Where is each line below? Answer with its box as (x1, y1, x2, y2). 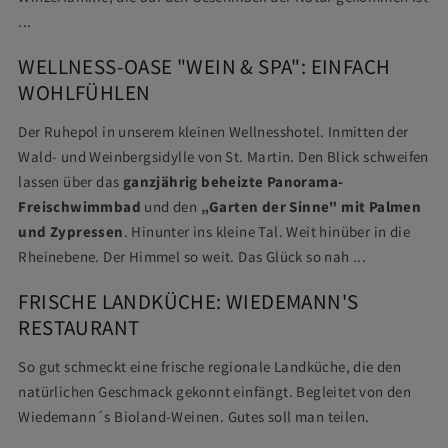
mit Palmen (337, 198, 422, 217)
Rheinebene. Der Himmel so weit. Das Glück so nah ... (18, 248, 367, 267)
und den (141, 198, 201, 217)
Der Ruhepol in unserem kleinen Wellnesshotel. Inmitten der (18, 123, 409, 142)
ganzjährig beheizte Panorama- (122, 173, 344, 192)
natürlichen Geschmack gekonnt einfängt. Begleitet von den (18, 383, 412, 402)
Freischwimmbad (18, 198, 141, 217)
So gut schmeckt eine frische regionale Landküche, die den (18, 358, 402, 377)
